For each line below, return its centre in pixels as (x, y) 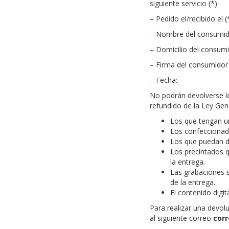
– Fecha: (163, 80)
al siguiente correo (181, 218)
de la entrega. (192, 182)
